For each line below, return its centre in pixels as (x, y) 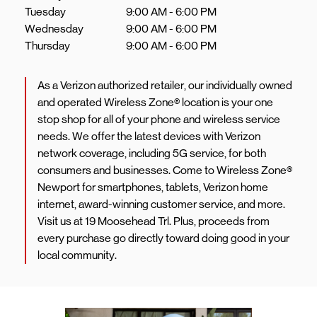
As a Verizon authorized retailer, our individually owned (165, 85)
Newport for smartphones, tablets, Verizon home (153, 187)
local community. (77, 255)
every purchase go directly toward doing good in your (163, 238)
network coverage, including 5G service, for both (152, 153)
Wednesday (54, 29)
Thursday (47, 46)
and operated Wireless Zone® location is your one (155, 102)
